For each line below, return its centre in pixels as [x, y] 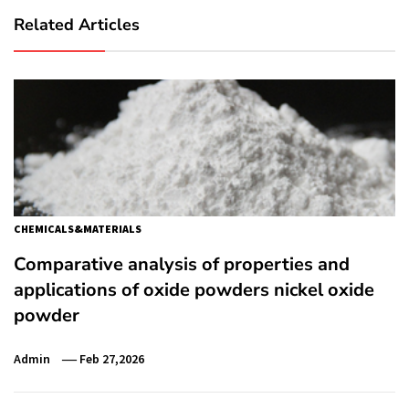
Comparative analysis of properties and [182, 264]
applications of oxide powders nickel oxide [194, 290]
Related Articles [77, 25]
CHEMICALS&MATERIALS [78, 229]
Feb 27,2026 [112, 359]
